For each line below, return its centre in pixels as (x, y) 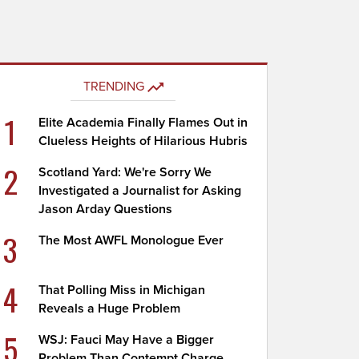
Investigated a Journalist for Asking (140, 191)
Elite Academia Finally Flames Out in (143, 123)
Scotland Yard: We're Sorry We (125, 172)
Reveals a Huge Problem (110, 309)
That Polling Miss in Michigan (122, 290)
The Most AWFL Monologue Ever (131, 240)
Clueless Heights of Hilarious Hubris (143, 141)
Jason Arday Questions (106, 209)
